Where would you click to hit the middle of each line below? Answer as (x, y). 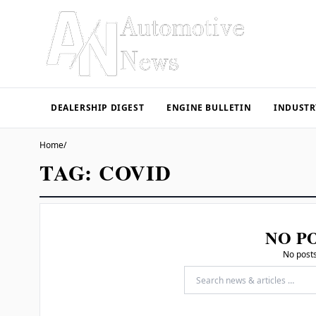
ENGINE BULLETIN (209, 108)
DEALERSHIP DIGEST (98, 108)
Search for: (212, 287)
